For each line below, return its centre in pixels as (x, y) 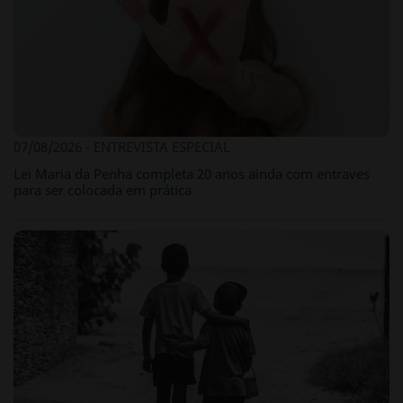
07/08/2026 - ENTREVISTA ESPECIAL (122, 146)
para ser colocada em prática (103, 189)
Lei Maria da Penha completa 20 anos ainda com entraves (192, 173)
